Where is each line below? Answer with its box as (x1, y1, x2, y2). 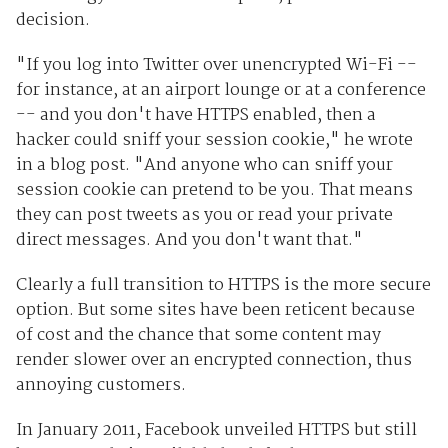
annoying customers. (15, 372, 186, 400)
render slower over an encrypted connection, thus (15, 347, 412, 375)
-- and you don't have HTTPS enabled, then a (15, 102, 376, 130)
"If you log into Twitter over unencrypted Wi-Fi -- (15, 52, 417, 80)
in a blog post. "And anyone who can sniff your (15, 152, 393, 180)
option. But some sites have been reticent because (15, 297, 415, 325)
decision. (15, 7, 90, 35)
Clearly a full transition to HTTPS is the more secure (15, 272, 431, 300)
